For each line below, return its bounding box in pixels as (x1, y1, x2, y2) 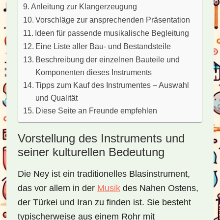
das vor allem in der (17, 183, 97, 193)
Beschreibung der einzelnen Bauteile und (35, 55, 180, 64)
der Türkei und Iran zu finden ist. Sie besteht (17, 197, 191, 207)
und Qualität (35, 93, 78, 102)
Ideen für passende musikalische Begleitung (35, 28, 190, 37)
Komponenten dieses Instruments (35, 68, 152, 77)
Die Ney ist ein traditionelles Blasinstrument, (17, 169, 190, 179)
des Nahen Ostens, (120, 183, 198, 193)
